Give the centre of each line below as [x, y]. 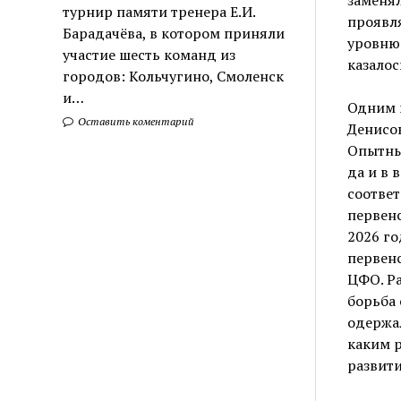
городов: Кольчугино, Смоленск [174, 76]
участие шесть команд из [149, 54]
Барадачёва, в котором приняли [174, 33]
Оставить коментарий [135, 121]
